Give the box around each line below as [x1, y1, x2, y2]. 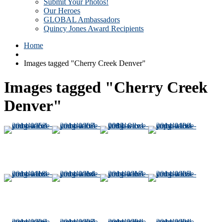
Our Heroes [44, 6, 80, 15]
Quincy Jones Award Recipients [44, 24, 144, 33]
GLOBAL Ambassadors [44, 15, 120, 24]
